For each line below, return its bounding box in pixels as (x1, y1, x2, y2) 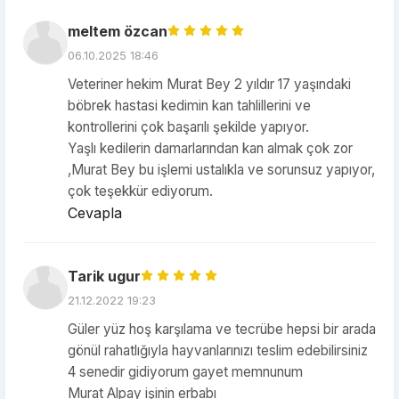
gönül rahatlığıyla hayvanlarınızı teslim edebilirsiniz (68, 342, 368, 359)
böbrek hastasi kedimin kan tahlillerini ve (68, 97, 311, 114)
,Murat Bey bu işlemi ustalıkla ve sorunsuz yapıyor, (68, 161, 375, 178)
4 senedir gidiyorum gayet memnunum (68, 363, 303, 380)
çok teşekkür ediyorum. (68, 183, 213, 199)
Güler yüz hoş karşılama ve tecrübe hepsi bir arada (68, 321, 376, 338)
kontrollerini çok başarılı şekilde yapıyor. (68, 118, 309, 135)
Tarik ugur (68, 267, 141, 285)
